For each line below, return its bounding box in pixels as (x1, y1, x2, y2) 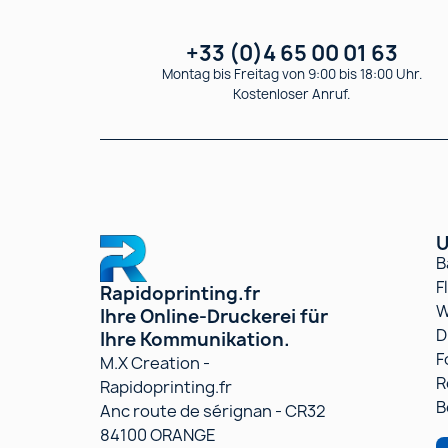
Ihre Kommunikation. (100, 326, 290, 352)
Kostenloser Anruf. (233, 84, 351, 103)
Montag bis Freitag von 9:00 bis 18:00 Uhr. (161, 64, 422, 83)
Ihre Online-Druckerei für (100, 303, 328, 329)
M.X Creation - (100, 351, 210, 374)
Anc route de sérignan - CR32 (100, 399, 326, 422)
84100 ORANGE (100, 423, 216, 446)
